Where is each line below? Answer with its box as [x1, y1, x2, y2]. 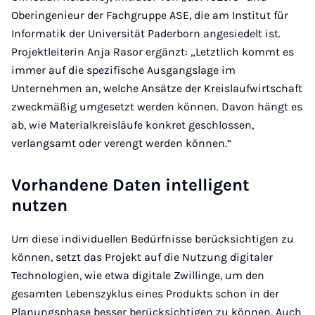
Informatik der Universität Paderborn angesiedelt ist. [11, 27, 281, 40]
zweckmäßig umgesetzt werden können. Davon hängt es [11, 100, 302, 113]
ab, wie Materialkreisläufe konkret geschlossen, [11, 118, 254, 131]
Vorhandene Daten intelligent [11, 175, 250, 195]
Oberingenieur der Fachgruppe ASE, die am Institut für [11, 8, 288, 22]
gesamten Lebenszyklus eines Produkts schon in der [11, 287, 279, 300]
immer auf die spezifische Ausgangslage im [11, 63, 236, 77]
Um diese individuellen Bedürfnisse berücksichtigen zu [11, 232, 294, 245]
